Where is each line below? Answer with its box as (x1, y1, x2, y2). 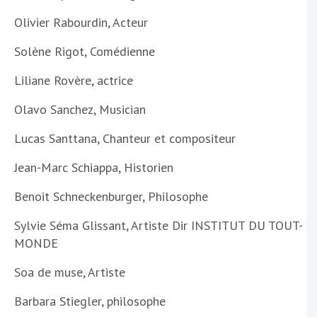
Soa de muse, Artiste (14, 264, 125, 281)
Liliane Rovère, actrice (14, 72, 133, 89)
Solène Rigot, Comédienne (14, 43, 155, 60)
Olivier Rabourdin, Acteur (14, 14, 148, 31)
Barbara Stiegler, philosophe (14, 293, 166, 310)
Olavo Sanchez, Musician (14, 101, 146, 118)
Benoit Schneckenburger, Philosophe (14, 188, 208, 205)
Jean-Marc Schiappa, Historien (14, 159, 173, 176)
